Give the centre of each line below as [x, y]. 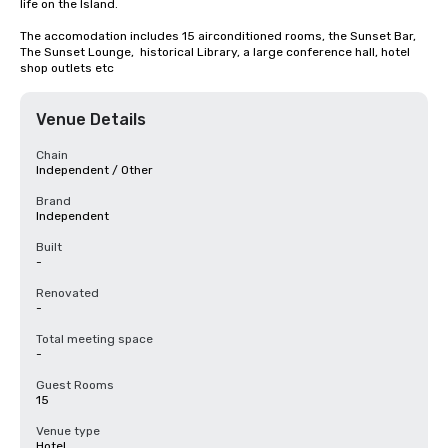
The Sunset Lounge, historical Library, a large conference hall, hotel [215, 52]
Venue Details [91, 119]
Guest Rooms [75, 385]
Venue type [68, 431]
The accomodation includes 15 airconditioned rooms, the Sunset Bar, [218, 36]
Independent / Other [94, 170]
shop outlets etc [67, 68]
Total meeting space [94, 339]
